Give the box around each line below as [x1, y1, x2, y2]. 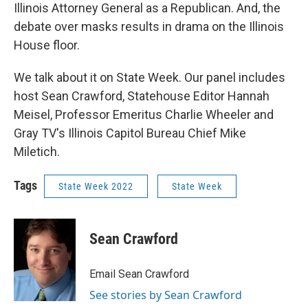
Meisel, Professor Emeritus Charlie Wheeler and [14, 107, 274, 122]
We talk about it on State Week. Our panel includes [14, 70, 285, 85]
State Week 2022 [58, 181, 133, 192]
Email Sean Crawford [89, 267, 189, 280]
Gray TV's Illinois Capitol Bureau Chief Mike [14, 126, 246, 140]
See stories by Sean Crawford [89, 287, 242, 302]
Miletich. [14, 144, 60, 159]
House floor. [14, 38, 80, 52]
